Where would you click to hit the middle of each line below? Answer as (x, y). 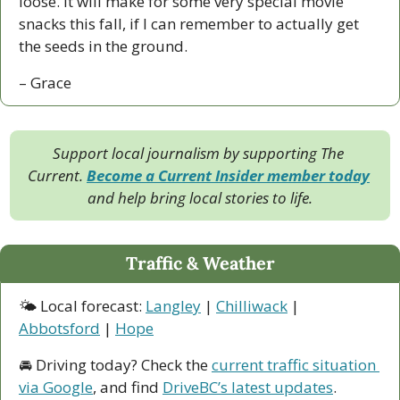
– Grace (45, 83)
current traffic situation (294, 365)
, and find (128, 387)
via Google (56, 387)
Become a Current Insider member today (228, 176)
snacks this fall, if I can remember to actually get (189, 24)
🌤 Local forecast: (82, 306)
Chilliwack (252, 306)
